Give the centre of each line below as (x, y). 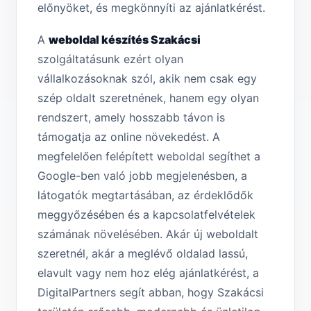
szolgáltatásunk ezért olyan (110, 59)
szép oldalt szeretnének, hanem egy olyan (148, 98)
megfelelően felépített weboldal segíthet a (149, 157)
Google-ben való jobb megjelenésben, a (142, 176)
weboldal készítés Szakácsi (125, 40)
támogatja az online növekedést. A (129, 137)
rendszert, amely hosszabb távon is (131, 118)
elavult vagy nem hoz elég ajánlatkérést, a (148, 273)
